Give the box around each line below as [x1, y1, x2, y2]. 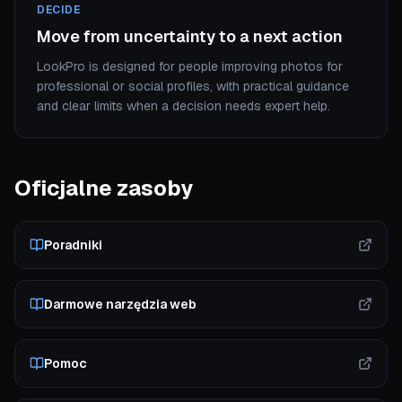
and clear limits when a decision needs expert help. [37, 98, 330, 114]
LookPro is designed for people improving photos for [37, 58, 343, 74]
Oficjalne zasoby [14, 174, 193, 202]
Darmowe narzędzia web [44, 296, 197, 312]
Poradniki [44, 237, 102, 253]
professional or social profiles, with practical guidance [37, 78, 349, 94]
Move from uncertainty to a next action [37, 26, 343, 47]
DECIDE [37, 3, 81, 17]
